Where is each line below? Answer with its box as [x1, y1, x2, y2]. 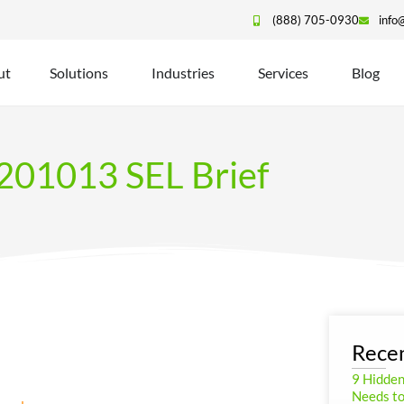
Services [257, 63, 308, 81]
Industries [151, 63, 215, 81]
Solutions [49, 63, 108, 81]
